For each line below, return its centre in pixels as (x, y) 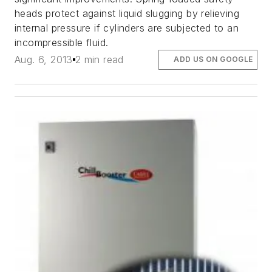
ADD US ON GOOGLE (213, 59)
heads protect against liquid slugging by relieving (127, 14)
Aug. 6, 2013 (44, 60)
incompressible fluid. (62, 43)
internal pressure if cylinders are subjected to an (127, 28)
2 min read (99, 60)
